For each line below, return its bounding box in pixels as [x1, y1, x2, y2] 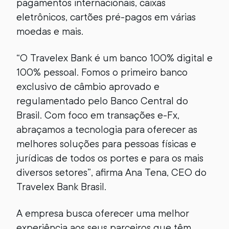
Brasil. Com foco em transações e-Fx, [16, 109, 179, 121]
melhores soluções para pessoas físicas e [16, 138, 196, 150]
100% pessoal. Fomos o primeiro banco [16, 66, 188, 78]
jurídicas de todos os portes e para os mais [16, 152, 203, 164]
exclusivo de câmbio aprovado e [16, 81, 159, 93]
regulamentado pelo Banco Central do [16, 95, 188, 107]
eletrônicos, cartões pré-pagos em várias [16, 11, 196, 23]
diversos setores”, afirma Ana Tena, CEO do [16, 167, 207, 178]
